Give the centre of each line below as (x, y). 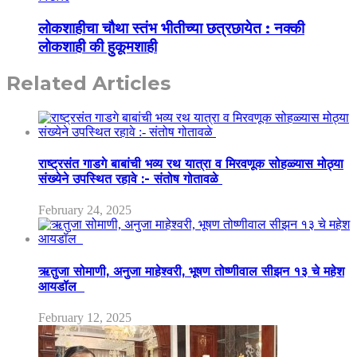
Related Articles (88, 83)
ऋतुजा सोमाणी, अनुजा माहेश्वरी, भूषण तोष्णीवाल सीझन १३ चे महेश (191, 271)
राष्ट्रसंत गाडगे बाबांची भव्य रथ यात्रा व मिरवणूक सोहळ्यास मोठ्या (191, 164)
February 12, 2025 (85, 317)
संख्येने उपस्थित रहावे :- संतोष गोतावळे (130, 179)
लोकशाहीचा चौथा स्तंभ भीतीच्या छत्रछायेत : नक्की (171, 29)
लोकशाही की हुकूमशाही (98, 47)
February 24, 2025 (85, 210)
